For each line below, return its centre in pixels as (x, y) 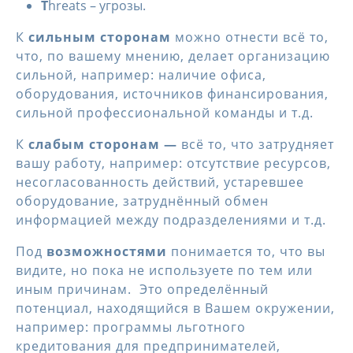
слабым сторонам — (105, 144)
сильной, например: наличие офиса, (141, 75)
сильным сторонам (100, 37)
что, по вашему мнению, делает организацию (173, 56)
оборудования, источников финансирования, (172, 94)
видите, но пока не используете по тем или (164, 270)
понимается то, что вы (246, 251)
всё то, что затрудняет (258, 144)
